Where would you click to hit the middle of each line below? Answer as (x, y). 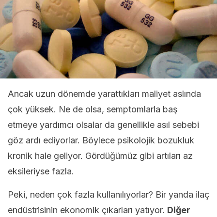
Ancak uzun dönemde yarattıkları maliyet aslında (104, 94)
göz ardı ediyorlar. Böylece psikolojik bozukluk (101, 140)
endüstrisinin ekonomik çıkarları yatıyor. (87, 210)
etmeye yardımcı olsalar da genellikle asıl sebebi (103, 125)
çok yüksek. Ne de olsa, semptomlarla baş (93, 109)
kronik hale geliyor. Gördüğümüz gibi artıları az (100, 156)
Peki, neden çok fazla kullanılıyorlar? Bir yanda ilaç (108, 194)
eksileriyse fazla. (41, 171)
